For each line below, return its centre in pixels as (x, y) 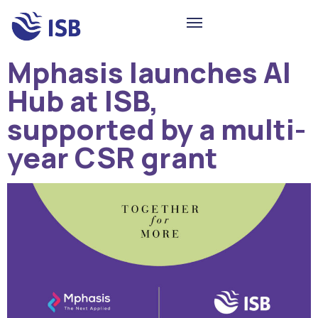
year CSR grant (113, 157)
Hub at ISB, (83, 100)
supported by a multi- (157, 128)
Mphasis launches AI (149, 72)
